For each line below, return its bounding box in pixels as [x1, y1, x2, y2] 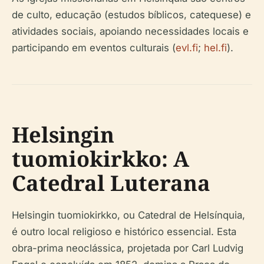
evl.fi [176, 42, 198, 54]
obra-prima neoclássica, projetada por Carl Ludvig [12, 242, 243, 255]
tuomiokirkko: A [12, 144, 189, 174]
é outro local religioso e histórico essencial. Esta [12, 226, 236, 238]
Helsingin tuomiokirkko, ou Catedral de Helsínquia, [12, 209, 245, 222]
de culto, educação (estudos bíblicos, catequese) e [12, 9, 251, 21]
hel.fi [204, 42, 227, 54]
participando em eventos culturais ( [12, 42, 176, 54]
